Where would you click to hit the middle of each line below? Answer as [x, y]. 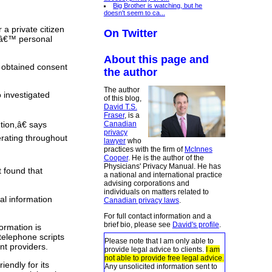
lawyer [114, 141]
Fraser [114, 115]
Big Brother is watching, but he [158, 5]
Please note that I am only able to [159, 241]
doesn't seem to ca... [134, 12]
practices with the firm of [144, 149]
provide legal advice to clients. [155, 249]
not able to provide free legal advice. [164, 258]
